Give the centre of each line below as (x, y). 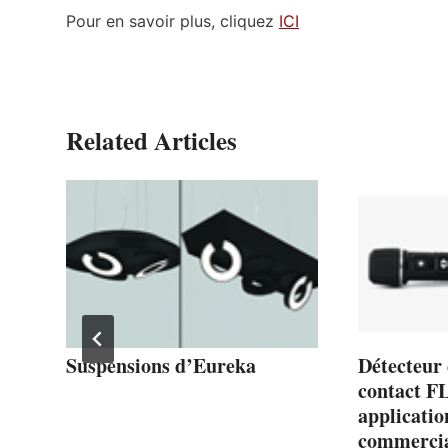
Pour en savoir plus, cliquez (172, 20)
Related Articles (151, 140)
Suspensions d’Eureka (161, 365)
